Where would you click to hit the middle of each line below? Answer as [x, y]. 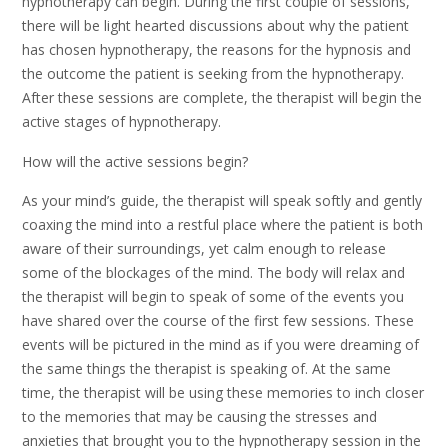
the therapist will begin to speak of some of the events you [213, 296]
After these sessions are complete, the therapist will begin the [222, 98]
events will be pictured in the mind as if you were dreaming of [220, 344]
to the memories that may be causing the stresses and [199, 416]
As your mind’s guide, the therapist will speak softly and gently [222, 200]
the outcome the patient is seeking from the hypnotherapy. [213, 74]
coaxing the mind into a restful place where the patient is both [222, 224]
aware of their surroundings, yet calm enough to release [204, 248]
